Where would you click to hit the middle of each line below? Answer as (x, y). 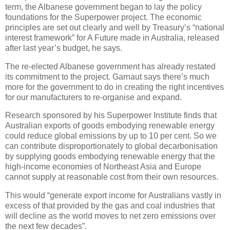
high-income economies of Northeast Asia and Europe (103, 167)
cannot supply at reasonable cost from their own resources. (112, 177)
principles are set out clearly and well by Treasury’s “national (115, 27)
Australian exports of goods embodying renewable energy (110, 126)
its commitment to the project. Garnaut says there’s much (107, 76)
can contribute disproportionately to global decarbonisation (111, 146)
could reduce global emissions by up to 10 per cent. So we (111, 136)
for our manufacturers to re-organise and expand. (93, 97)
